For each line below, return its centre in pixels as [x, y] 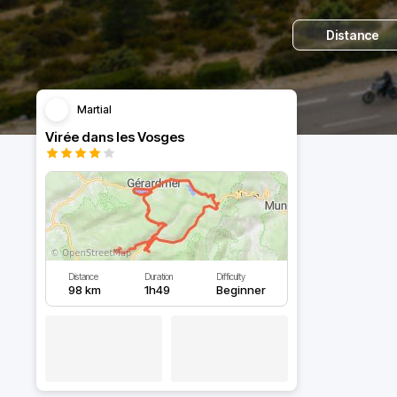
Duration [158, 276]
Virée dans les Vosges [115, 137]
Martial [94, 109]
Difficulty [230, 276]
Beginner [241, 290]
